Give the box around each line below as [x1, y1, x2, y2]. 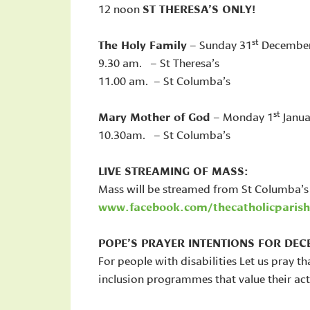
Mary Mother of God [98, 108, 210, 124]
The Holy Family [98, 36, 187, 52]
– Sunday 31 [187, 36, 252, 52]
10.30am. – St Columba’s [98, 126, 230, 142]
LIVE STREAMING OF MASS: [98, 162, 248, 178]
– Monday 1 [210, 108, 273, 124]
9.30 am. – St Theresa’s [98, 54, 219, 70]
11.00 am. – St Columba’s [98, 72, 230, 88]
